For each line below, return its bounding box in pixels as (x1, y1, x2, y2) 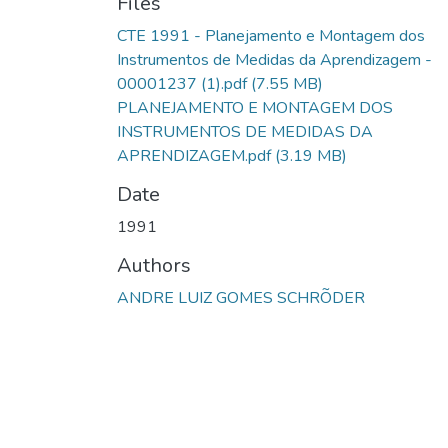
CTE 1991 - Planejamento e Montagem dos (117, 24, 425, 47)
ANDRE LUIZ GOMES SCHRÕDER (117, 286, 365, 309)
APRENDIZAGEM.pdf (117, 144, 271, 167)
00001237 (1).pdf (117, 72, 247, 95)
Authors (117, 251, 191, 279)
